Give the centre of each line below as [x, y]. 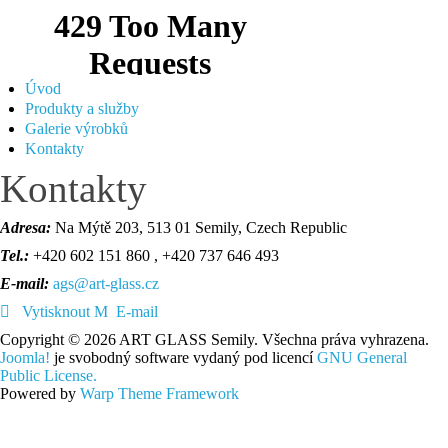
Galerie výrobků [76, 128]
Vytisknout [56, 311]
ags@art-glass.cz [106, 283]
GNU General [362, 357]
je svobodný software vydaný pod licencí [183, 357]
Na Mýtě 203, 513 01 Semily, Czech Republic [201, 227]
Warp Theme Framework [159, 393]
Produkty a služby [82, 108]
